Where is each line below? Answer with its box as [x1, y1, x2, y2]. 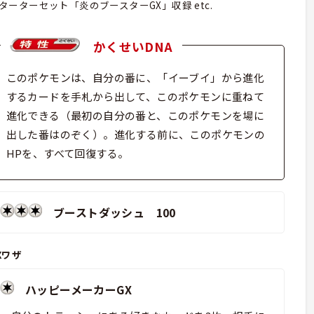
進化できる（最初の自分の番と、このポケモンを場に [6, 107, 265, 123]
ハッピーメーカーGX [13, 281, 135, 299]
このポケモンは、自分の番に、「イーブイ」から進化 [6, 69, 265, 85]
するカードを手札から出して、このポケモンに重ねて [6, 88, 265, 104]
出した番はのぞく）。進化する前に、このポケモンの [6, 126, 266, 142]
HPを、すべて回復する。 [6, 145, 129, 161]
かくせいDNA [80, 37, 173, 55]
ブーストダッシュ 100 [41, 203, 176, 221]
